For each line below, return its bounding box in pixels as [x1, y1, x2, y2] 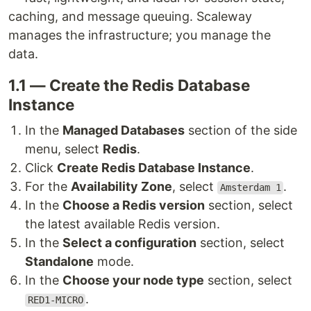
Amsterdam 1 [219, 182, 281, 194]
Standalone [25, 254, 94, 269]
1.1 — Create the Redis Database [8, 76, 250, 95]
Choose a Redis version [62, 198, 205, 213]
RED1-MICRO [27, 294, 83, 306]
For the [25, 179, 71, 194]
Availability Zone [71, 179, 172, 194]
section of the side [185, 123, 297, 138]
